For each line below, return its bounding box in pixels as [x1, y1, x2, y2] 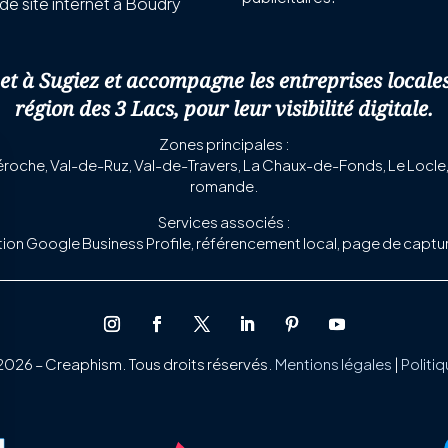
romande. [189, 176, 259, 196]
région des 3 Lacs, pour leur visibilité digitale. [15, 95, 433, 123]
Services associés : [157, 212, 291, 232]
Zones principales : [158, 134, 290, 154]
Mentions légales [275, 354, 392, 374]
